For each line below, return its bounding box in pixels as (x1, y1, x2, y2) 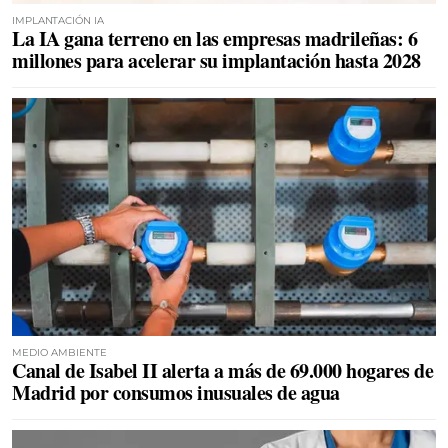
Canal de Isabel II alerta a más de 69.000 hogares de (12, 356, 433, 385)
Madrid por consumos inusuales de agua (12, 378, 340, 407)
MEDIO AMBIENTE (12, 346, 107, 359)
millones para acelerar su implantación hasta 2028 (12, 45, 421, 75)
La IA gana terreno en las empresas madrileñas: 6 (12, 23, 417, 53)
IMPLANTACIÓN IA (12, 13, 104, 27)
